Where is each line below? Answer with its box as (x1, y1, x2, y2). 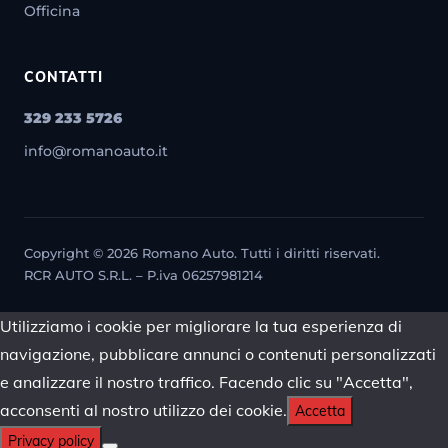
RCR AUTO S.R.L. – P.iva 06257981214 (24, 266, 263, 283)
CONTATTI (24, 67, 103, 86)
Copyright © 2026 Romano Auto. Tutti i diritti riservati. (24, 244, 380, 261)
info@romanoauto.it (24, 141, 168, 160)
